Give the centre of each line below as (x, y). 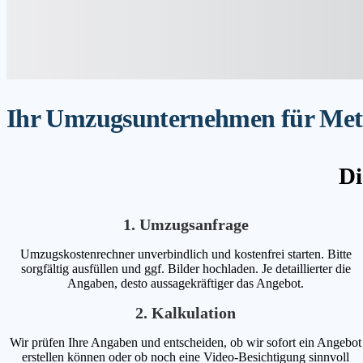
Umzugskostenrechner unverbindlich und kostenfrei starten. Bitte (186, 254)
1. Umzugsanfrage (186, 224)
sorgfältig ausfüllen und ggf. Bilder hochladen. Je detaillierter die (186, 268)
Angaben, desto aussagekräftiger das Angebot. (186, 283)
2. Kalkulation (186, 312)
